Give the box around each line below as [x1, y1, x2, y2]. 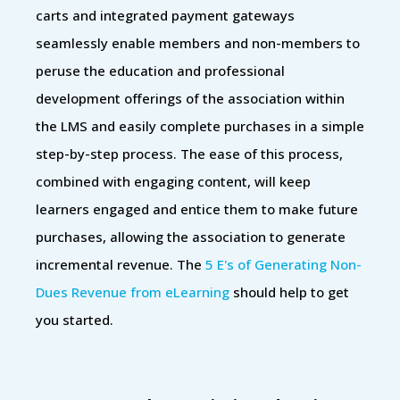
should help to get [229, 282, 349, 301]
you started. [36, 310, 113, 329]
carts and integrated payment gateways [36, 5, 295, 24]
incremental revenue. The [36, 254, 205, 273]
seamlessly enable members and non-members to [36, 33, 360, 52]
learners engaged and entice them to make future [36, 199, 358, 218]
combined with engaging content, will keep [36, 171, 311, 190]
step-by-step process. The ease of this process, [36, 144, 343, 162]
